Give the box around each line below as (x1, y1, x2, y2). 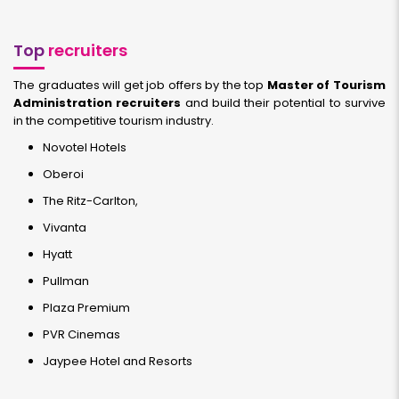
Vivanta (43, 219, 86, 236)
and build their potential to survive (184, 94, 387, 111)
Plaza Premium (43, 299, 130, 316)
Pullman (43, 273, 89, 289)
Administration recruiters (13, 94, 185, 111)
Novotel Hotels (43, 139, 126, 156)
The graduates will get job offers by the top (13, 77, 267, 94)
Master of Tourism (266, 77, 387, 94)
